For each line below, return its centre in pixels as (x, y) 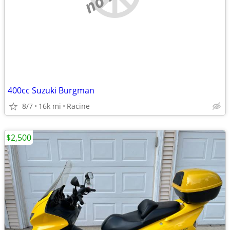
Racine (78, 106)
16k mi (50, 106)
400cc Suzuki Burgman (51, 90)
